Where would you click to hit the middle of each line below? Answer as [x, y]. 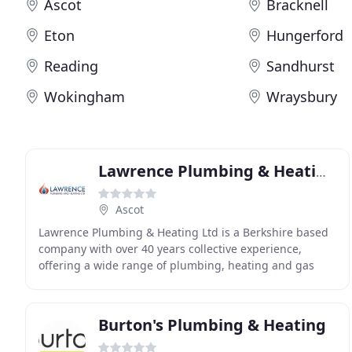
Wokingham [84, 97]
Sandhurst [301, 66]
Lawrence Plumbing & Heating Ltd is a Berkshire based [183, 232]
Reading [71, 66]
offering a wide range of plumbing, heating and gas [176, 265]
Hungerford [305, 35]
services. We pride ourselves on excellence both [165, 282]
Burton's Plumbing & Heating [212, 325]
